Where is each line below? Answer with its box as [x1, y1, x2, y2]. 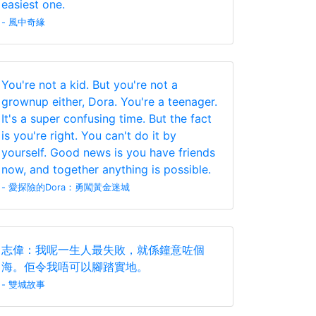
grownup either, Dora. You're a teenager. [1, 95, 217, 109]
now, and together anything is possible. [1, 162, 211, 176]
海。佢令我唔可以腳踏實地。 [1, 260, 148, 274]
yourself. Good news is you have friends [1, 145, 215, 159]
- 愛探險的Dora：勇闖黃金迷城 [1, 182, 130, 193]
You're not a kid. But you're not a [1, 78, 178, 92]
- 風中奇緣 [1, 17, 45, 28]
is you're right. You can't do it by [1, 128, 176, 142]
